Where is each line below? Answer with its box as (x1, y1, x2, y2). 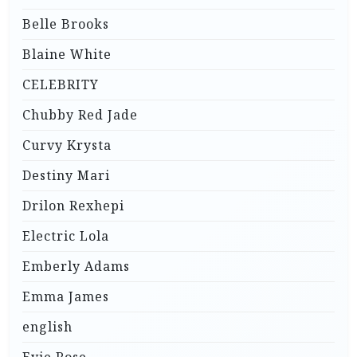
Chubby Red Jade (22, 106, 138, 124)
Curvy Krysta (22, 136, 112, 155)
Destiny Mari (22, 167, 110, 185)
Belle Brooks (22, 15, 109, 33)
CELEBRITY (22, 76, 99, 94)
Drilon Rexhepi (22, 197, 124, 215)
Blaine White (22, 45, 112, 64)
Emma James (22, 288, 109, 306)
